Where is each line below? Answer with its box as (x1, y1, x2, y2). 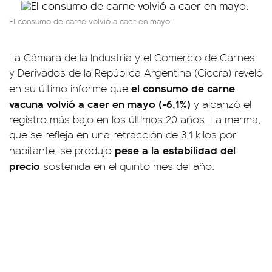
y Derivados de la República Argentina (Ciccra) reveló (9, 65, 263, 80)
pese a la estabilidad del (115, 142, 236, 157)
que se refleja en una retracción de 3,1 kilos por (9, 127, 237, 141)
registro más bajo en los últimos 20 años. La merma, (9, 112, 260, 126)
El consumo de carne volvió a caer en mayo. (9, 15, 174, 27)
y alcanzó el (194, 97, 251, 111)
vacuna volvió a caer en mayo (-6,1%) (9, 96, 194, 111)
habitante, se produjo (9, 143, 115, 157)
